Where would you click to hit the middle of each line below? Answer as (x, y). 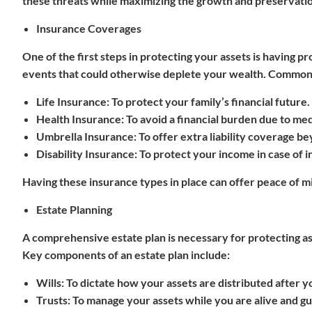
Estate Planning (74, 209)
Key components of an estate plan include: (126, 255)
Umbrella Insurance (85, 136)
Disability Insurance (85, 154)
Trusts (52, 300)
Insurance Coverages (89, 28)
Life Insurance (71, 101)
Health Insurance (79, 119)
